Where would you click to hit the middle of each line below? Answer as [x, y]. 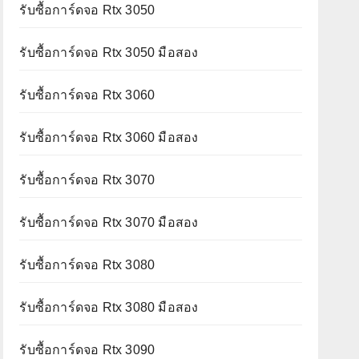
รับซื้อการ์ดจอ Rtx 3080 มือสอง [109, 307]
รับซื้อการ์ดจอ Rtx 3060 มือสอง [109, 137]
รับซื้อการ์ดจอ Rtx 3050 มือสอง [109, 52]
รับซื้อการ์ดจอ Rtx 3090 [87, 349]
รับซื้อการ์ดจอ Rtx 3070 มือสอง [109, 222]
